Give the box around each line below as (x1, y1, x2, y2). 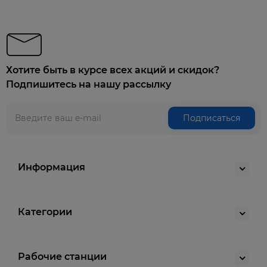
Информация (18, 162, 85, 173)
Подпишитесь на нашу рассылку (6, 79, 171, 90)
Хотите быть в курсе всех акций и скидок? (6, 64, 219, 76)
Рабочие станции (18, 251, 107, 262)
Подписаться (183, 113, 240, 123)
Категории (18, 206, 72, 218)
